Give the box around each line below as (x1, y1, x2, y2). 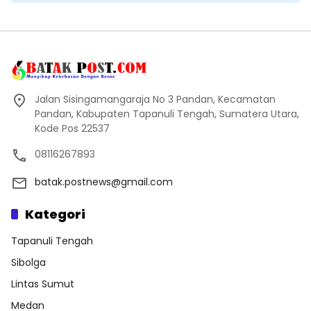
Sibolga (11, 255, 46, 270)
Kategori (25, 205, 85, 224)
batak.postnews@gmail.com (35, 175, 173, 190)
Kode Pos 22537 (35, 121, 110, 136)
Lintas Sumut (11, 277, 74, 292)
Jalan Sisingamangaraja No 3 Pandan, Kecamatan (35, 92, 276, 107)
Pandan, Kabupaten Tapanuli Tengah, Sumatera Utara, (35, 107, 299, 121)
